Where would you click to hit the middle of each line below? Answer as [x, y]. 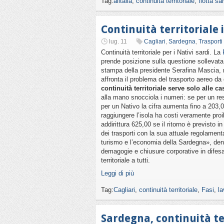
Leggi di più [117, 173]
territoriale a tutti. [125, 160]
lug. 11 [118, 41]
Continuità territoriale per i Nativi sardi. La [162, 52]
